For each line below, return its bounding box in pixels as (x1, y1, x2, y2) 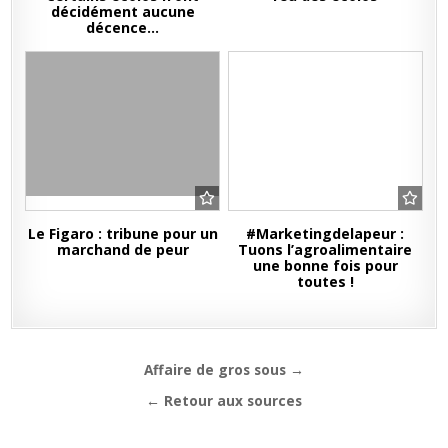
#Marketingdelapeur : (246, 223, 405, 243)
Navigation (10, 352, 166, 391)
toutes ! (296, 271, 354, 291)
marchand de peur (56, 239, 189, 259)
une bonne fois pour (252, 255, 398, 275)
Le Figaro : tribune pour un (27, 223, 218, 243)
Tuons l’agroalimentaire (238, 239, 413, 259)
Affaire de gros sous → (144, 359, 304, 379)
